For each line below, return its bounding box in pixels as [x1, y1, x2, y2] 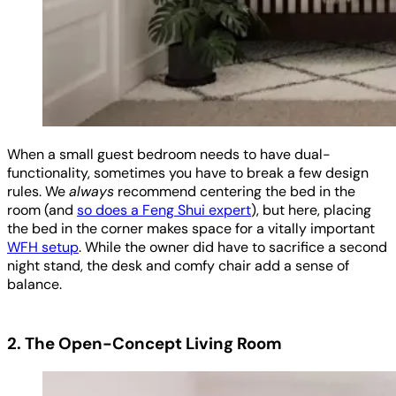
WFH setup [7, 238, 79, 257]
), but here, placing [251, 201, 371, 220]
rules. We [7, 182, 69, 202]
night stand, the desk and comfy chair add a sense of [7, 256, 349, 276]
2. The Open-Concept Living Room [7, 332, 282, 355]
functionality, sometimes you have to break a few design [7, 164, 369, 183]
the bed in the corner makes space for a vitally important [7, 219, 375, 239]
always [69, 182, 114, 202]
